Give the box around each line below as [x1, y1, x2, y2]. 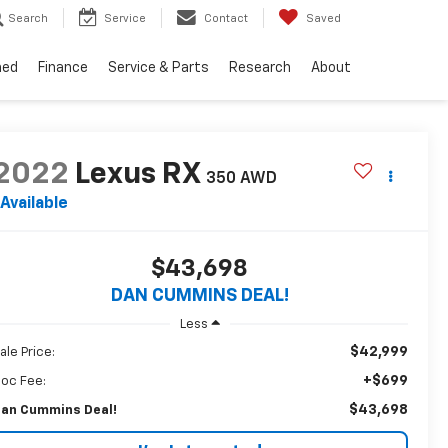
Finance [38, 61, 88, 76]
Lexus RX [74, 160, 200, 191]
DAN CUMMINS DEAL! [110, 287, 289, 306]
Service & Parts [108, 61, 209, 76]
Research [229, 61, 291, 76]
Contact [204, 13, 248, 25]
